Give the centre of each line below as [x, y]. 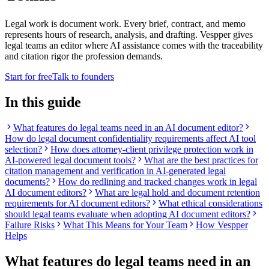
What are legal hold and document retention [177, 192]
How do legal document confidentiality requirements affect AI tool [130, 138]
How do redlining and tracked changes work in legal [158, 181]
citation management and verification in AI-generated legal [115, 171]
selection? [23, 149]
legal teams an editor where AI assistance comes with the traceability [134, 45]
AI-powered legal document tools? [70, 160]
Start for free [29, 76]
